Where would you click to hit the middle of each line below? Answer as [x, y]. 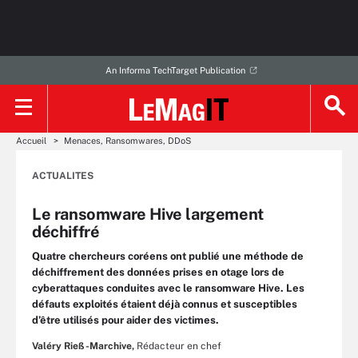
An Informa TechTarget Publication [175, 70]
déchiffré [66, 232]
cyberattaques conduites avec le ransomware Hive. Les [168, 288]
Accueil [31, 141]
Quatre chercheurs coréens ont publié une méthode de [168, 256]
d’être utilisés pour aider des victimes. [125, 320]
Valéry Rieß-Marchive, [83, 346]
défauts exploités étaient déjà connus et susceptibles [165, 304]
